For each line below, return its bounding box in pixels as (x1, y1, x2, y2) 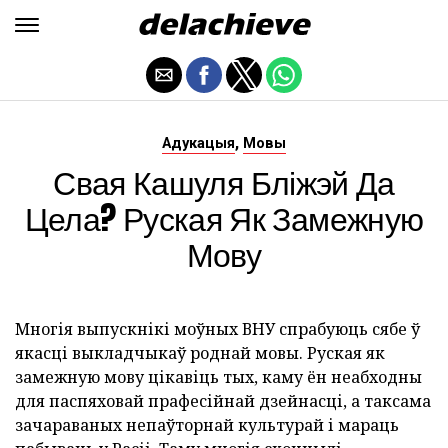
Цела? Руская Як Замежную (24, 193, 424, 242)
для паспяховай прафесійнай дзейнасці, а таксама (15, 390, 431, 412)
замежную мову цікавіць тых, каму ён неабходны (15, 366, 422, 388)
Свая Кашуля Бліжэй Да (53, 157, 395, 206)
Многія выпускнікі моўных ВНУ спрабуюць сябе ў (15, 318, 420, 340)
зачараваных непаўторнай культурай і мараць (15, 414, 399, 436)
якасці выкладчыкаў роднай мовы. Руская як (15, 342, 385, 364)
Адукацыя (162, 135, 235, 152)
